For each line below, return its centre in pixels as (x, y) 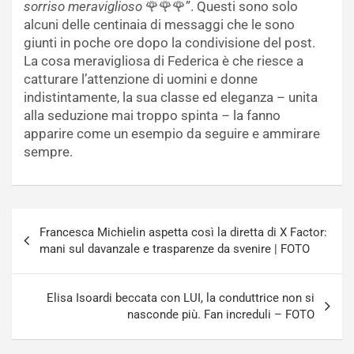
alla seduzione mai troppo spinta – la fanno (152, 116)
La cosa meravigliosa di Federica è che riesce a (164, 61)
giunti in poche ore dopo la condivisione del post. (169, 43)
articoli (41, 246)
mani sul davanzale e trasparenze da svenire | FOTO (175, 249)
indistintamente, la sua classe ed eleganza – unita (171, 98)
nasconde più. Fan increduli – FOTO (221, 315)
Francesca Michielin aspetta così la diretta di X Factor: (183, 233)
